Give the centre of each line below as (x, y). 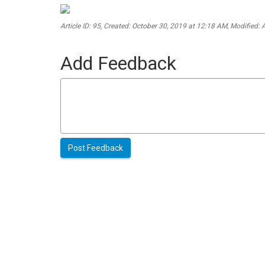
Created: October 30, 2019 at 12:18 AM (165, 26)
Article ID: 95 (80, 26)
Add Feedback (118, 64)
